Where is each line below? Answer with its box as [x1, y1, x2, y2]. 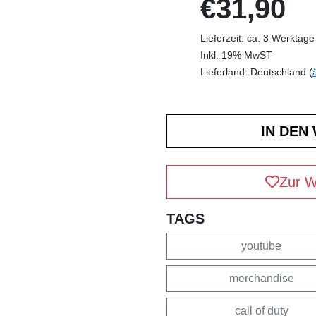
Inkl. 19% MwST [200, 49, 272, 61]
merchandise [229, 272, 294, 284]
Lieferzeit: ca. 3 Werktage [200, 32, 315, 44]
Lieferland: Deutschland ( [200, 66, 312, 78]
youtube [241, 239, 281, 252]
